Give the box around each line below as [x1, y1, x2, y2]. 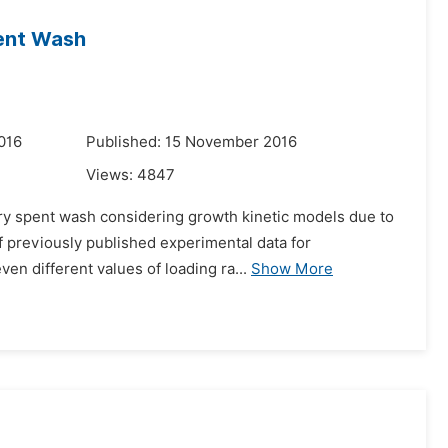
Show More [251, 260, 333, 278]
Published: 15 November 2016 [86, 133, 297, 151]
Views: [86, 166, 137, 184]
